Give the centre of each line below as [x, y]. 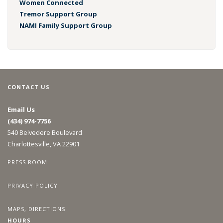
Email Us [21, 110]
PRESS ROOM [27, 162]
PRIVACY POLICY [33, 185]
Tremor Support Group [58, 14]
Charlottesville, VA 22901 [44, 144]
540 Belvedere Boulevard [45, 133]
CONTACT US [29, 87]
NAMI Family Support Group [65, 26]
